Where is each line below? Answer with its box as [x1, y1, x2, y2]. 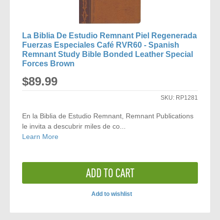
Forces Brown [22, 59, 75, 68]
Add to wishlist [91, 191, 132, 197]
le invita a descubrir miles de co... [22, 122, 126, 130]
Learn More [22, 133, 59, 140]
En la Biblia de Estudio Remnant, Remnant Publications [22, 112, 194, 120]
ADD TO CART [85, 166, 135, 180]
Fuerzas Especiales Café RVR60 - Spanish [22, 41, 180, 49]
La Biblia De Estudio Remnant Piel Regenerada [22, 31, 197, 40]
